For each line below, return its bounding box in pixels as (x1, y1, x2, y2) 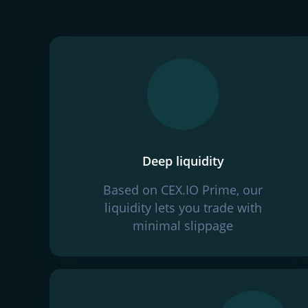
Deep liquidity (142, 153, 224, 169)
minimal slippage (133, 217, 233, 234)
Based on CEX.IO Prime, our (103, 181, 263, 198)
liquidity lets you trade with (104, 199, 262, 216)
